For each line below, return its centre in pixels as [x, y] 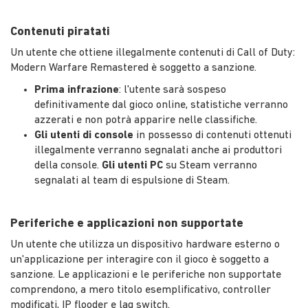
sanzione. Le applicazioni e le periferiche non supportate [146, 275]
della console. [68, 165]
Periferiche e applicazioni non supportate [127, 223]
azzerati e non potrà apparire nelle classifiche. [146, 120]
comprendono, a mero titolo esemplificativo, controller [141, 290]
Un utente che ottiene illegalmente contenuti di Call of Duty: [153, 53]
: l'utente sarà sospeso [173, 90]
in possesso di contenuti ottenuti [212, 135]
